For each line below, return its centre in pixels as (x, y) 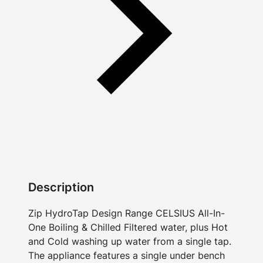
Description (61, 187)
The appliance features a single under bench (127, 255)
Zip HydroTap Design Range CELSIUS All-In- (127, 213)
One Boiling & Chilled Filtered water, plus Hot (128, 227)
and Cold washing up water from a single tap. (130, 241)
